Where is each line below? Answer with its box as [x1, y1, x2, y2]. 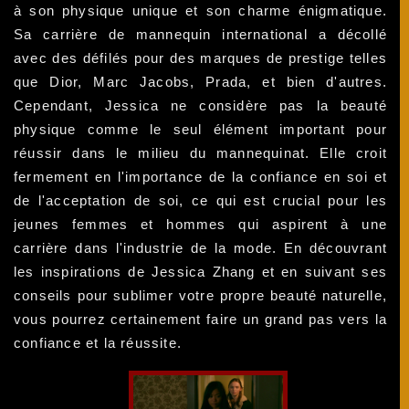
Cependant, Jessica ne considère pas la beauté [14, 97, 388, 113]
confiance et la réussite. [14, 334, 182, 351]
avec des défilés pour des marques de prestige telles [14, 49, 388, 66]
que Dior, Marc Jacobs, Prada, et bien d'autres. [14, 73, 388, 89]
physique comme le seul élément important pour [14, 121, 388, 137]
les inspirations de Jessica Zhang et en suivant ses [14, 263, 388, 279]
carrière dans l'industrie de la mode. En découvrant [14, 239, 388, 256]
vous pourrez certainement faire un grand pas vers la [14, 310, 388, 327]
